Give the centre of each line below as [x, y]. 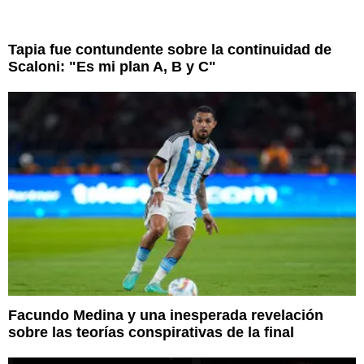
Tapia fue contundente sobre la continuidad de [170, 49]
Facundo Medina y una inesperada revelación [166, 316]
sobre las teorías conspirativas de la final [151, 333]
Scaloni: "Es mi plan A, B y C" [112, 66]
